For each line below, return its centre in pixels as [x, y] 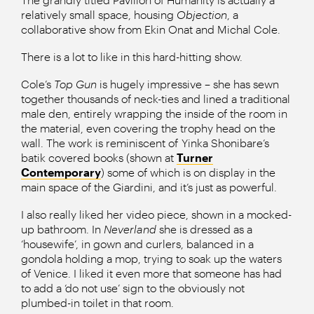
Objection [202, 14]
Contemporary [61, 172]
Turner [195, 157]
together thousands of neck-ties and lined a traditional [156, 98]
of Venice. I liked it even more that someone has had [151, 273]
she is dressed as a [206, 228]
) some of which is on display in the [188, 172]
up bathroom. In [62, 228]
